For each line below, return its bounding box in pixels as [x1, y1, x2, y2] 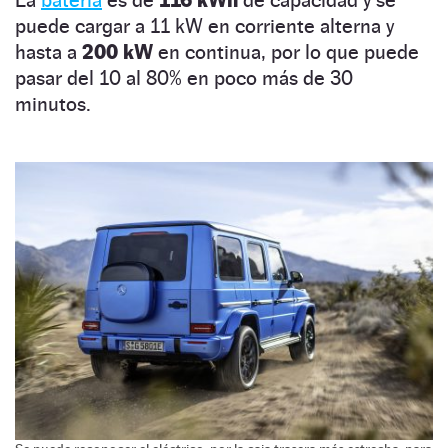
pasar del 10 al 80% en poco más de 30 [15, 65, 353, 90]
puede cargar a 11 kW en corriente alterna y [15, 13, 394, 38]
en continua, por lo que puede [158, 39, 419, 64]
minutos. [15, 91, 91, 116]
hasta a [15, 39, 82, 64]
